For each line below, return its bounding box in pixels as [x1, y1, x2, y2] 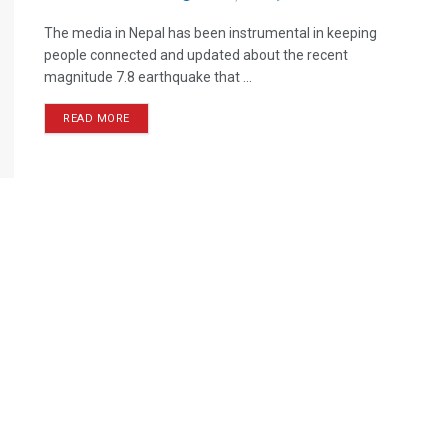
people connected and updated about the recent [44, 47, 348, 63]
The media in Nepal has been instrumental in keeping [44, 25, 377, 41]
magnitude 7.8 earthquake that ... [44, 69, 252, 85]
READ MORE [63, 112, 130, 125]
